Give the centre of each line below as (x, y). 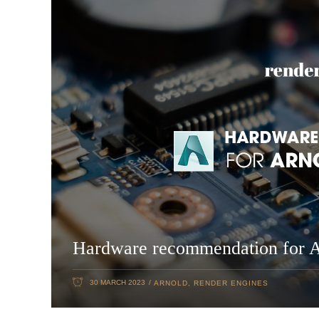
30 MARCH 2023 (117, 282)
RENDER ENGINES (231, 283)
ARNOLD (171, 283)
